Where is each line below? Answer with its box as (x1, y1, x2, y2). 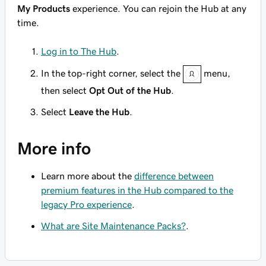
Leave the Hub (69, 107, 129, 116)
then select (41, 85, 89, 95)
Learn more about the (41, 171, 134, 180)
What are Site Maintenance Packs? (41, 221, 186, 230)
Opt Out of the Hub (89, 85, 171, 95)
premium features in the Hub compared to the (41, 185, 233, 195)
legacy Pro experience (41, 199, 132, 209)
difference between (134, 171, 214, 180)
